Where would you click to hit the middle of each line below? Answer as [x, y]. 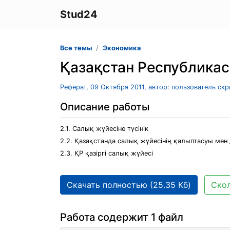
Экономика [122, 48]
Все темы [76, 48]
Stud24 [79, 14]
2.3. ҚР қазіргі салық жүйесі [107, 153]
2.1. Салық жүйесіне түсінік [104, 129]
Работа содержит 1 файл [122, 217]
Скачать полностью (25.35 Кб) [129, 185]
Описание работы [105, 107]
